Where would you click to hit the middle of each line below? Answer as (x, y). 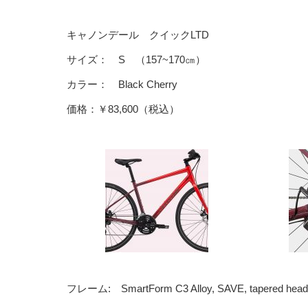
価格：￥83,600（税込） (123, 109)
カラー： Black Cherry (122, 84)
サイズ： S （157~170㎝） (136, 59)
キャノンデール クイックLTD (138, 35)
